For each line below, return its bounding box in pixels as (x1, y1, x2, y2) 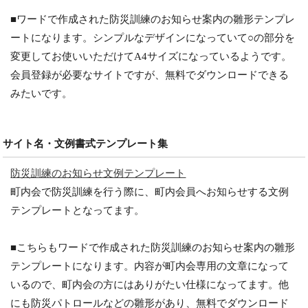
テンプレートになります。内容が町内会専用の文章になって (10, 260, 289, 272)
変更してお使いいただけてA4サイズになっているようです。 (10, 50, 292, 62)
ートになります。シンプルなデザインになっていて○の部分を (10, 32, 296, 43)
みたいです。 (10, 87, 73, 99)
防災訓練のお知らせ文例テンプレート (10, 167, 186, 179)
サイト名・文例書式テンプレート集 (3, 137, 168, 149)
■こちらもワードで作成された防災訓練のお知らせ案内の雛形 (10, 241, 296, 253)
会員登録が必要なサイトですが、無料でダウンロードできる (10, 69, 289, 80)
